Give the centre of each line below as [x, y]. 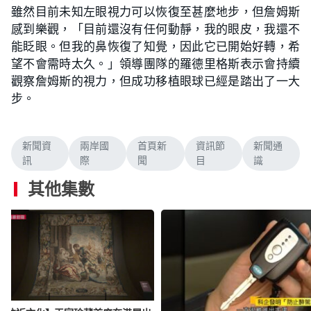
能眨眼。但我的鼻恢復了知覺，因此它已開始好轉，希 [155, 46]
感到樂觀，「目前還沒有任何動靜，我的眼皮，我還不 [155, 29]
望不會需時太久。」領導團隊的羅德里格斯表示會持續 [155, 64]
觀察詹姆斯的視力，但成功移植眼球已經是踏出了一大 [155, 81]
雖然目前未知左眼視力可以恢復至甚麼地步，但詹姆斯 [155, 11]
